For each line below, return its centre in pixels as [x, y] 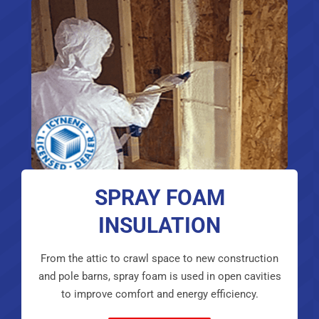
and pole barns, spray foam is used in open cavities [159, 277]
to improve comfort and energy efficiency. [159, 294]
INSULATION [159, 226]
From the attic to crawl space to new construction [159, 259]
